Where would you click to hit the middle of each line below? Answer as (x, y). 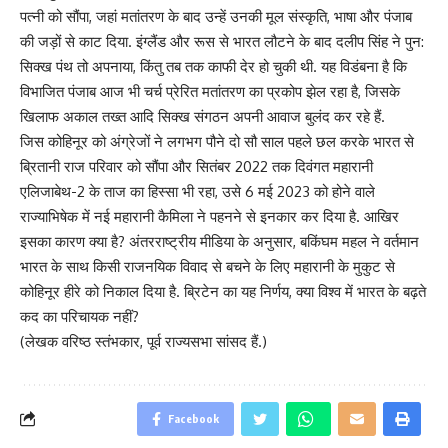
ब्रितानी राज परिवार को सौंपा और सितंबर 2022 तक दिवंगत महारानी (196, 166)
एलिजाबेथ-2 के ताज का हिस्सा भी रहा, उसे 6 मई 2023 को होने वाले (197, 191)
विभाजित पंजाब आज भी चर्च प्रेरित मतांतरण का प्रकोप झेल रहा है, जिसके (210, 91)
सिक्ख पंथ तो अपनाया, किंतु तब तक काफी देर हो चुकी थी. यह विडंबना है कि (213, 66)
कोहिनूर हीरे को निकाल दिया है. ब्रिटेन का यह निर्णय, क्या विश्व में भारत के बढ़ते (223, 291)
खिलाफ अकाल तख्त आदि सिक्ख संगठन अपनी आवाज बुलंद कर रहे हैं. (202, 116)
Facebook (193, 418)
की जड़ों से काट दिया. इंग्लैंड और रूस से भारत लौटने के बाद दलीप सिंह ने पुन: (222, 41)
